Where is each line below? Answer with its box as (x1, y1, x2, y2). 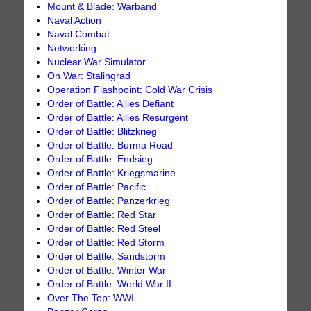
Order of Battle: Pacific (47, 181, 146, 192)
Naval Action (47, 15, 102, 26)
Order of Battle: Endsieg (47, 153, 153, 165)
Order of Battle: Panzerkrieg (47, 195, 171, 206)
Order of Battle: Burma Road (47, 140, 174, 151)
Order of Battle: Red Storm (47, 237, 165, 248)
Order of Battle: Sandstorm (47, 251, 166, 262)
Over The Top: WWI (47, 292, 135, 303)
